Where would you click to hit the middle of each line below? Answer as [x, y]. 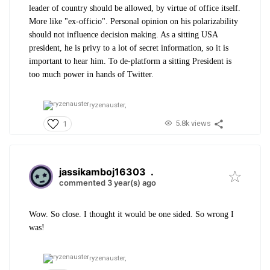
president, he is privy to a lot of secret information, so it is [129, 48]
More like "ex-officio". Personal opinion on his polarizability [133, 22]
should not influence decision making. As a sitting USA [123, 35]
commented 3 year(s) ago [108, 182]
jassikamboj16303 [102, 171]
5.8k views [193, 123]
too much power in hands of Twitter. [93, 75]
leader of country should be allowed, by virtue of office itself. [135, 8]
